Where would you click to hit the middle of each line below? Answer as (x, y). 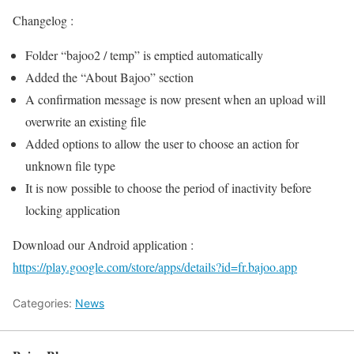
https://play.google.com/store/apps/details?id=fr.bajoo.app (155, 266)
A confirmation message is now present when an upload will (175, 99)
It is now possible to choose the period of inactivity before (168, 187)
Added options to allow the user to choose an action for (162, 143)
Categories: (44, 303)
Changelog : (43, 20)
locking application (73, 209)
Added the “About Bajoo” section (109, 77)
